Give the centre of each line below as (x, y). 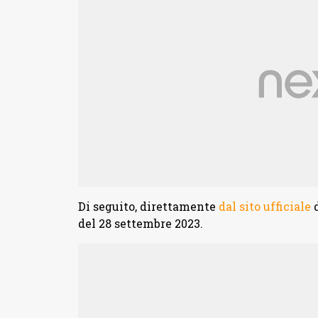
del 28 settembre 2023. (140, 224)
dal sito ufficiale (264, 207)
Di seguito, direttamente (148, 207)
